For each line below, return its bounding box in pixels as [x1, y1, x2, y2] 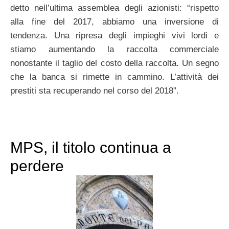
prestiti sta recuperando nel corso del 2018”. [10, 86, 179, 96]
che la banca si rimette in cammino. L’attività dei [10, 72, 219, 82]
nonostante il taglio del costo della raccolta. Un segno [10, 58, 219, 68]
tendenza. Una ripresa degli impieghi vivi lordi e [10, 31, 219, 41]
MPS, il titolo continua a [10, 139, 171, 156]
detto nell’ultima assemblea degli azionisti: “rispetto [10, 3, 219, 13]
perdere [10, 157, 64, 175]
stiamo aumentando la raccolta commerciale [10, 44, 219, 55]
